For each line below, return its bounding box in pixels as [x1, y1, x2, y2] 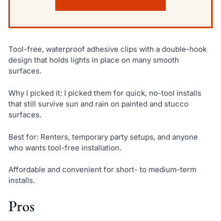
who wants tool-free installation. [8, 143, 121, 152]
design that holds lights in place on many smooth [8, 55, 179, 65]
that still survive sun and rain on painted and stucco [8, 99, 188, 109]
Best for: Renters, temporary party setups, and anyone [8, 132, 198, 142]
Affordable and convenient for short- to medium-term [8, 165, 196, 175]
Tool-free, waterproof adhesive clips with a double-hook [8, 44, 207, 54]
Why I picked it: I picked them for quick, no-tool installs [8, 88, 201, 98]
